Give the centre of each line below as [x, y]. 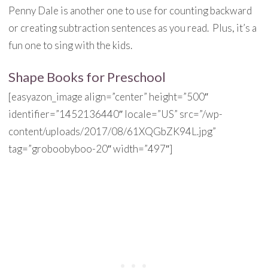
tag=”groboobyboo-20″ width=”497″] [90, 149]
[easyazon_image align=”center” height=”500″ [108, 97]
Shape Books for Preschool [87, 77]
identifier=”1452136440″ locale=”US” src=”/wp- [115, 114]
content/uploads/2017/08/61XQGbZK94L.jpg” [112, 131]
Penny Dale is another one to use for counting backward [130, 10]
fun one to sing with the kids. [70, 45]
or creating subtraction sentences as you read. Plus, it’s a [132, 28]
